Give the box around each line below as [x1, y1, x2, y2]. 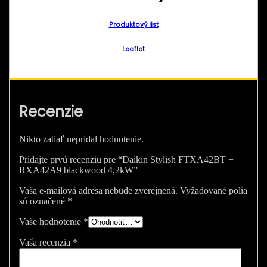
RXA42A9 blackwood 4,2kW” [19, 164, 138, 175]
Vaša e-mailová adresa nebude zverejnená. [19, 185, 178, 195]
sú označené [19, 195, 67, 206]
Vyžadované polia [180, 185, 247, 195]
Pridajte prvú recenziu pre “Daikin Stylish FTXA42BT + [19, 154, 234, 164]
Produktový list [108, 20, 159, 30]
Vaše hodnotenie [19, 216, 83, 226]
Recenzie [19, 102, 83, 122]
